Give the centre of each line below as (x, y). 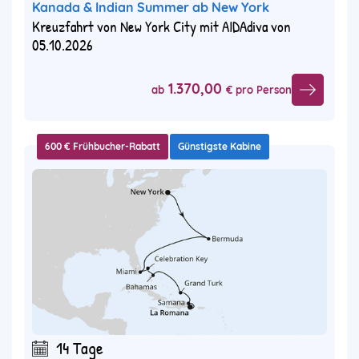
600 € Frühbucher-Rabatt (103, 146)
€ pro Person (259, 90)
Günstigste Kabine (220, 146)
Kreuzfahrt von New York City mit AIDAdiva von (161, 26)
